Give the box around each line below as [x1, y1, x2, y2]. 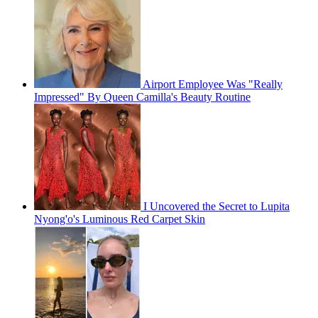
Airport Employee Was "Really [143, 78, 283, 91]
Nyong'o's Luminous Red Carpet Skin [34, 213, 205, 226]
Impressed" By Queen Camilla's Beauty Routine [34, 91, 251, 104]
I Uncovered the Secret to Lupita [143, 200, 290, 213]
